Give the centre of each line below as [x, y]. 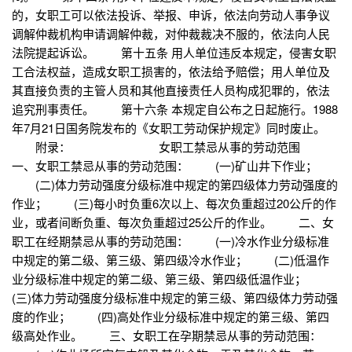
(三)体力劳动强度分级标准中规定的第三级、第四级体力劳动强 [175, 298]
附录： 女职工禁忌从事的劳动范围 [169, 147]
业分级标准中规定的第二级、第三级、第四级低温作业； [172, 279]
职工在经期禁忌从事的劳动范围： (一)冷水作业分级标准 [170, 241]
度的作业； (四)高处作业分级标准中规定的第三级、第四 [170, 317]
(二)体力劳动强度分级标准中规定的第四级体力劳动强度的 [175, 185]
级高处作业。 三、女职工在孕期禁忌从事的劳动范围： [167, 335]
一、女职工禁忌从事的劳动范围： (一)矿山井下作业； [165, 166]
